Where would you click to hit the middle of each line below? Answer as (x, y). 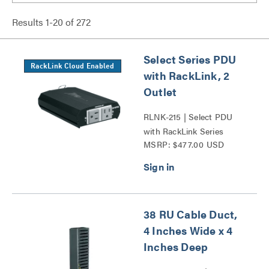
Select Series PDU (190, 59)
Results (29, 22)
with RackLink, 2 (187, 75)
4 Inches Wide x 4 (188, 230)
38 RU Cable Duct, (191, 214)
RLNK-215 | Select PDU (188, 116)
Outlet (160, 92)
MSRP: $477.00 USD (184, 144)
